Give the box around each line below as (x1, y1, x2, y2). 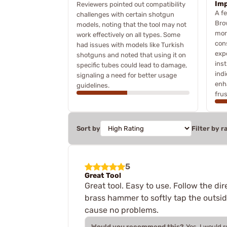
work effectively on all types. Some (77, 31, 180, 39)
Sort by (77, 125, 100, 132)
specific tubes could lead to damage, (77, 61, 187, 69)
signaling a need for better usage (77, 71, 177, 79)
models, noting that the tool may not (77, 21, 186, 28)
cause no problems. (85, 205, 159, 215)
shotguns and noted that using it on (77, 51, 186, 59)
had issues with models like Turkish (77, 41, 184, 49)
